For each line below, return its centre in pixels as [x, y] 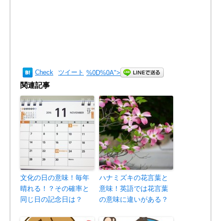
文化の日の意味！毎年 [55, 178]
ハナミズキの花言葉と [134, 178]
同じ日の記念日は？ [51, 200]
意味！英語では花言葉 [134, 189]
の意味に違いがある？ [134, 200]
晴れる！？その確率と [55, 189]
